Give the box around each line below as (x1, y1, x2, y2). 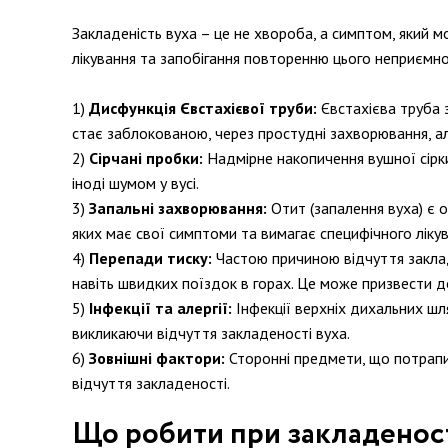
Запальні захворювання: (89, 198, 267, 218)
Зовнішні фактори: (89, 348, 225, 368)
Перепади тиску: (89, 248, 212, 268)
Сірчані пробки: (89, 148, 203, 168)
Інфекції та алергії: (89, 298, 232, 318)
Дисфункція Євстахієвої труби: (89, 98, 317, 118)
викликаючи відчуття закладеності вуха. (72, 323, 350, 343)
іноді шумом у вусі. (72, 173, 199, 193)
